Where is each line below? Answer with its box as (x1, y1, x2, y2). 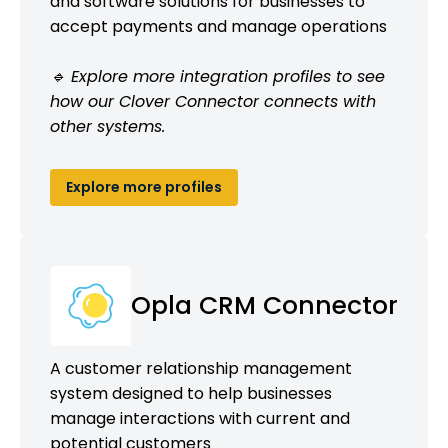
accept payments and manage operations (50, 14, 387, 38)
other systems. (50, 114, 165, 138)
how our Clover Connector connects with (50, 89, 376, 113)
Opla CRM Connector (131, 287, 398, 323)
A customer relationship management (50, 356, 352, 380)
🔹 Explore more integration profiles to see (50, 64, 385, 88)
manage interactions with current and (50, 406, 350, 430)
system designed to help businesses (50, 381, 332, 405)
